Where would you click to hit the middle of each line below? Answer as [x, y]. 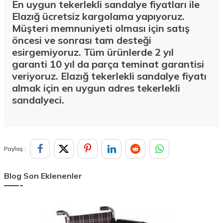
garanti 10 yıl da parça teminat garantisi [108, 64]
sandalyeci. [38, 100]
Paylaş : [15, 148]
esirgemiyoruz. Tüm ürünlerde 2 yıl [93, 52]
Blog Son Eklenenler [43, 175]
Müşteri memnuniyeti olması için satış [101, 28]
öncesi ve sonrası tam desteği [82, 40]
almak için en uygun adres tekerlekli [96, 88]
